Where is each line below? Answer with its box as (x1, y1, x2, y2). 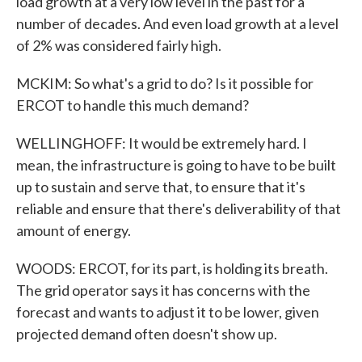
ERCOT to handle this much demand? (16, 96, 249, 114)
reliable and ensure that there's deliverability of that (16, 200, 341, 217)
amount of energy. (16, 221, 131, 239)
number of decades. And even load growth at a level (16, 15, 339, 32)
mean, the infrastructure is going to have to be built (16, 156, 336, 174)
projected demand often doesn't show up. (16, 325, 277, 343)
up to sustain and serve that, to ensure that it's (16, 178, 305, 196)
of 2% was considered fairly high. (16, 36, 221, 54)
